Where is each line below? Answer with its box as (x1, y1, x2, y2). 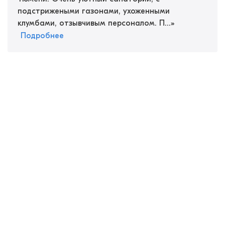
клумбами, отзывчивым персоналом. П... (18, 19, 171, 28)
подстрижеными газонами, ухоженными (18, 7, 170, 16)
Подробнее (21, 31, 64, 40)
